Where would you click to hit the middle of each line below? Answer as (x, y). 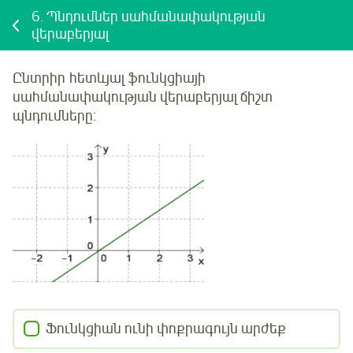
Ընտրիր (39, 78)
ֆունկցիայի (165, 78)
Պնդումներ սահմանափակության (156, 17)
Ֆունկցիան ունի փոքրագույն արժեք (166, 329)
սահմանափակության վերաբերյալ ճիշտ (143, 97)
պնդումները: (54, 116)
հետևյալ (97, 78)
